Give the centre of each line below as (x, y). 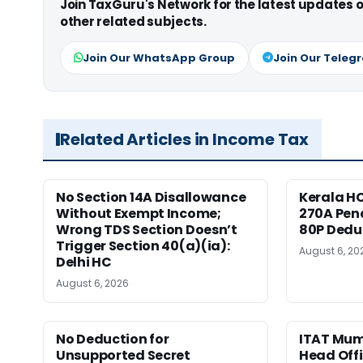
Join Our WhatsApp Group (159, 58)
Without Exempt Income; (139, 213)
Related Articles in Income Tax (184, 139)
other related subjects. (133, 21)
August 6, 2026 (92, 283)
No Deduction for (113, 339)
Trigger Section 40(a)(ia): (143, 246)
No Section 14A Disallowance (151, 197)
